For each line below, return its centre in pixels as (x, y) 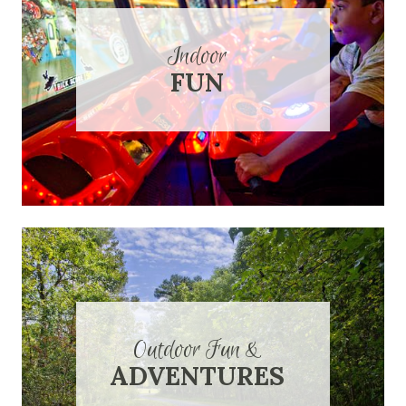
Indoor (197, 57)
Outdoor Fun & (197, 351)
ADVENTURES (197, 377)
